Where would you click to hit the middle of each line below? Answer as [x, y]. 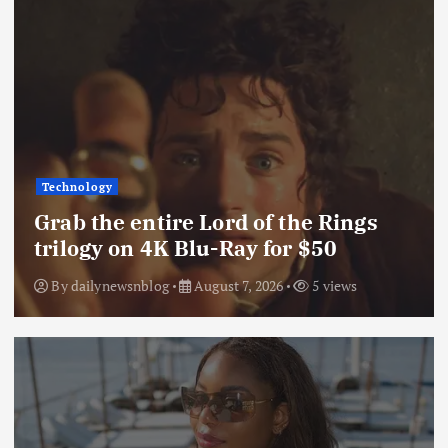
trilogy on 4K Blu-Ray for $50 [186, 248]
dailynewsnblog [119, 285]
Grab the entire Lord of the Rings [206, 222]
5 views [333, 285]
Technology [77, 186]
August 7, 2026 [237, 285]
